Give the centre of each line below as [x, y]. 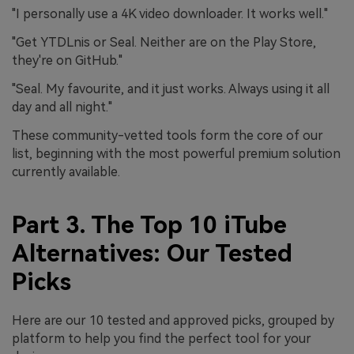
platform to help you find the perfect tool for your [162, 339]
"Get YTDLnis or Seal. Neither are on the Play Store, [164, 42]
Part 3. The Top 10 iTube [149, 224]
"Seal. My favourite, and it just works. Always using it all [171, 88]
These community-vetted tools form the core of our [168, 135]
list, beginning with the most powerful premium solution [176, 153]
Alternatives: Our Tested [152, 253]
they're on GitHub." [67, 60]
